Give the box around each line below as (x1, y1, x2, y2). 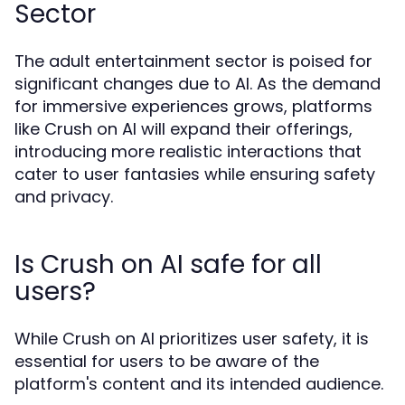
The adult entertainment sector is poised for (14, 50, 372, 72)
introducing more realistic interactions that (14, 140, 362, 163)
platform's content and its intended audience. (14, 372, 383, 395)
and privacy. (14, 185, 113, 208)
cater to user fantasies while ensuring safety (14, 163, 375, 185)
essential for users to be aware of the (14, 350, 319, 372)
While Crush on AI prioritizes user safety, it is (14, 327, 369, 350)
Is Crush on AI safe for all (14, 247, 322, 282)
